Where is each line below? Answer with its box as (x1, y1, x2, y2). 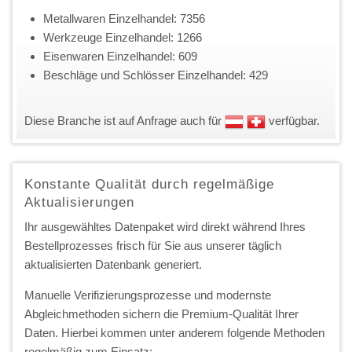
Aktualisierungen (24, 194, 134, 210)
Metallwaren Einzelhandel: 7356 (43, 11, 205, 25)
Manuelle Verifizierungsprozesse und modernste (24, 288, 271, 302)
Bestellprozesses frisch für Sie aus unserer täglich (24, 238, 281, 252)
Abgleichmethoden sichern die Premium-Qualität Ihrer (24, 306, 299, 321)
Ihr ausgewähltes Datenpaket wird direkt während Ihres (24, 219, 306, 233)
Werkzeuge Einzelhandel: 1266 (43, 30, 202, 44)
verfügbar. (266, 113, 320, 127)
